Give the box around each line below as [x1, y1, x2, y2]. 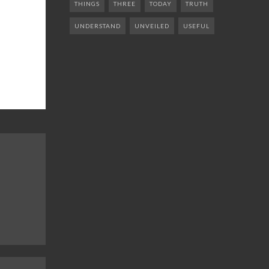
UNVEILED [134, 22, 170, 29]
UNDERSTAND [74, 22, 121, 29]
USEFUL [183, 22, 210, 29]
